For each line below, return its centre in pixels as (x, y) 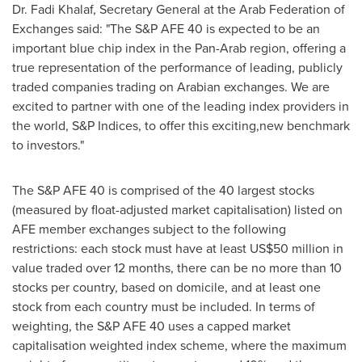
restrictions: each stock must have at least (131, 248)
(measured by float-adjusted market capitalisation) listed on (177, 210)
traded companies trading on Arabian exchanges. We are (171, 87)
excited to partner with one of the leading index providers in (181, 106)
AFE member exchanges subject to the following (149, 229)
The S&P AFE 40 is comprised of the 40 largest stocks (163, 190)
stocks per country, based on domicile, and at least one (166, 287)
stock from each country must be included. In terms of (164, 307)
